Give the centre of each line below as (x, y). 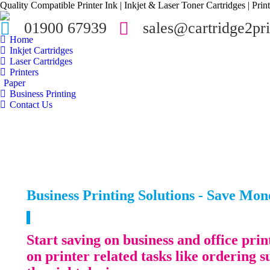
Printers (24, 72)
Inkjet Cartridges (41, 50)
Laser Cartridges (41, 61)
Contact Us (31, 105)
